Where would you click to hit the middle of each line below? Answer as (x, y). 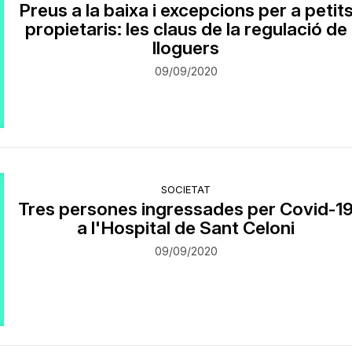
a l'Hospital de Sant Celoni (186, 227)
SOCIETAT (186, 189)
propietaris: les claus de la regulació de (186, 28)
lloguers (186, 47)
